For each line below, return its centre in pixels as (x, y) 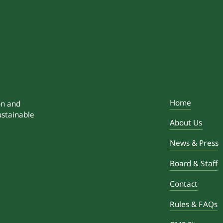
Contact (184, 184)
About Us (186, 123)
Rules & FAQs (193, 204)
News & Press (194, 143)
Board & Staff (193, 164)
